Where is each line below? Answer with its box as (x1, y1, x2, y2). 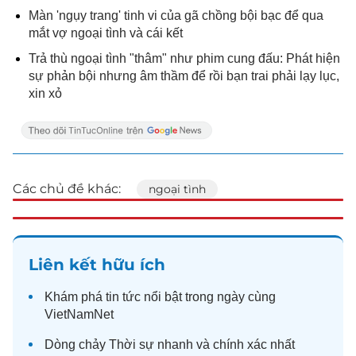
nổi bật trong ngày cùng (141, 290, 276, 304)
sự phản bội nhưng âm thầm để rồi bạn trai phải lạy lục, (29, 69, 339, 83)
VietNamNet (44, 308, 114, 321)
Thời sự (109, 338, 154, 351)
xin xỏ (29, 87, 62, 100)
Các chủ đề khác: (13, 181, 121, 196)
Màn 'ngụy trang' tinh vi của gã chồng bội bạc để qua (29, 9, 323, 22)
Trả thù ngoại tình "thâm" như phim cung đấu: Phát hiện (29, 52, 340, 65)
